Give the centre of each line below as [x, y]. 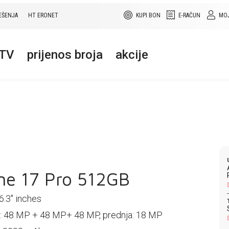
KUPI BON [148, 15]
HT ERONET [43, 15]
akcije [132, 55]
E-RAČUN [190, 15]
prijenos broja [65, 55]
